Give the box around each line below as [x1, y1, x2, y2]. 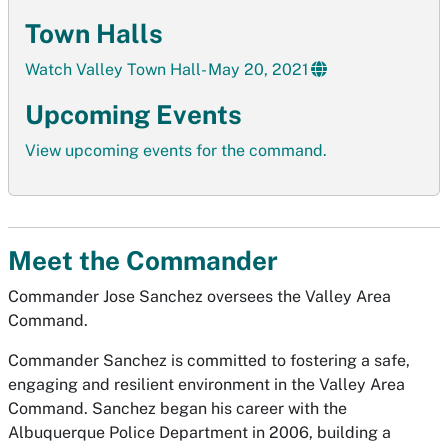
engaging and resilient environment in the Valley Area [8, 375, 405, 394]
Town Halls [25, 18, 163, 49]
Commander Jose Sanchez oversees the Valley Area [8, 287, 391, 306]
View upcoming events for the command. [25, 141, 327, 160]
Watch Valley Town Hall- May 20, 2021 [25, 60, 309, 79]
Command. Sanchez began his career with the [8, 399, 347, 418]
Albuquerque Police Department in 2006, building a [8, 423, 391, 442]
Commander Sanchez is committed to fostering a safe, [8, 351, 410, 370]
